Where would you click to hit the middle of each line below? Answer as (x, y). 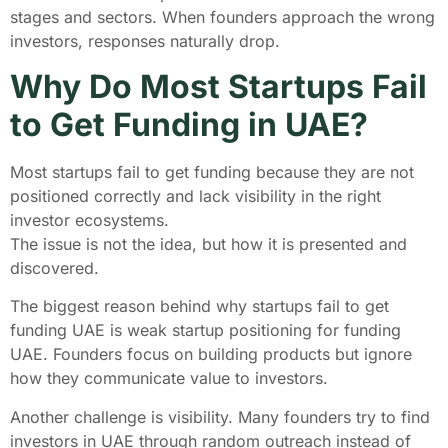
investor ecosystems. (92, 219)
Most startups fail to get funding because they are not (212, 171)
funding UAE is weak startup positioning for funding (205, 330)
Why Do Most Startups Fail (218, 86)
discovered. (57, 267)
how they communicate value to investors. (171, 378)
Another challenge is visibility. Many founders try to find (220, 416)
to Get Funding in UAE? (189, 124)
